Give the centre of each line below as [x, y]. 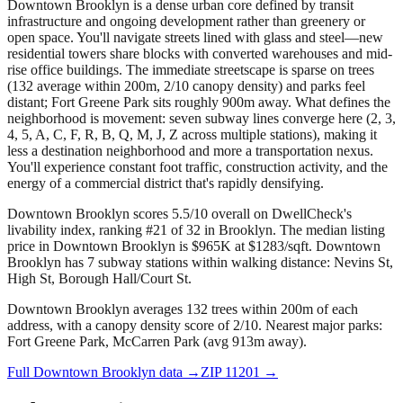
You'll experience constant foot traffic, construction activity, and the [197, 167]
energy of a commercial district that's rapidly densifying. [166, 184]
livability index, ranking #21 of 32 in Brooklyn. [142, 230]
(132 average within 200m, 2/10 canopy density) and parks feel [186, 86]
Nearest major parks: [324, 326]
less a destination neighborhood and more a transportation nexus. [190, 151]
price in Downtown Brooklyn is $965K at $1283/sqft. [160, 246]
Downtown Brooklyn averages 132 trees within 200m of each [183, 309]
